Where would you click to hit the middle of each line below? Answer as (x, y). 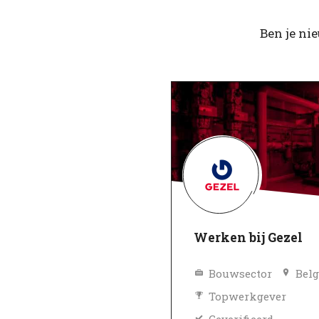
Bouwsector (241, 273)
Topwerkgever (248, 296)
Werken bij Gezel (248, 238)
